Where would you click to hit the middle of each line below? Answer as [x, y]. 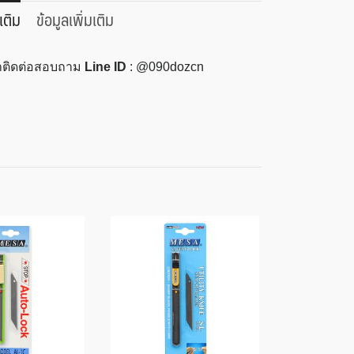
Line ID [105, 67]
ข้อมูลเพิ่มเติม [75, 20]
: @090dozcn [165, 67]
